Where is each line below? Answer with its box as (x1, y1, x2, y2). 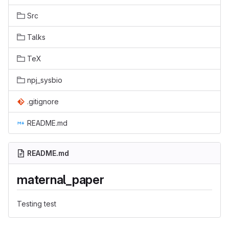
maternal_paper (17, 172, 104, 187)
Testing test (17, 199, 56, 208)
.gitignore (27, 97, 59, 106)
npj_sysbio (27, 76, 62, 84)
